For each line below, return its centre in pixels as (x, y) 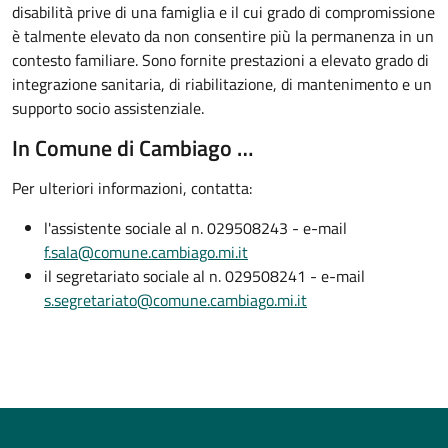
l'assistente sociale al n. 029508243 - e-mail (195, 228)
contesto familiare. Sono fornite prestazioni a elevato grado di (220, 60)
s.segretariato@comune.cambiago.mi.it (175, 300)
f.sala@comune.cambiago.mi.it (146, 252)
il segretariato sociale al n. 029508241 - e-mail (204, 276)
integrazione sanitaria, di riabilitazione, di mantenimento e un (222, 84)
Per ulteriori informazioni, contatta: (132, 188)
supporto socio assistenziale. (108, 108)
